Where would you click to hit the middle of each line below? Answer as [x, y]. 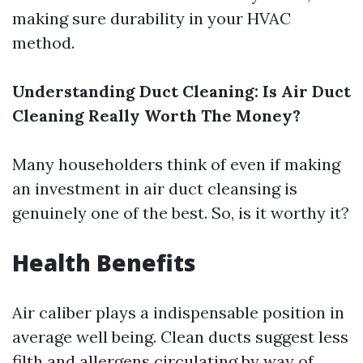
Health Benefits [104, 263]
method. [43, 43]
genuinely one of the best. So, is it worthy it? [181, 213]
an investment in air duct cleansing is [155, 188]
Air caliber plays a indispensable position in [178, 312]
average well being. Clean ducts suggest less [180, 337]
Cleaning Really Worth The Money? [156, 115]
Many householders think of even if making [176, 164]
